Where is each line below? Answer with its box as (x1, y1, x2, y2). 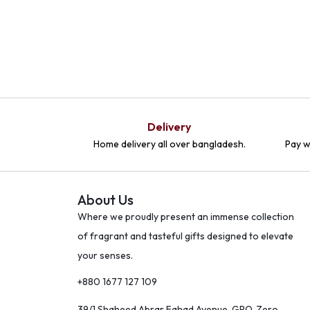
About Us (77, 190, 134, 208)
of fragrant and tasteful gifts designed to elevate (77, 229, 293, 242)
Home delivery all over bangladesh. (93, 137, 246, 150)
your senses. (77, 248, 133, 262)
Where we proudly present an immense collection (77, 210, 294, 223)
